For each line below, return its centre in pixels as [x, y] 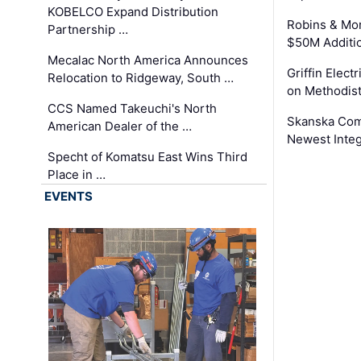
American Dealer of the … [120, 127]
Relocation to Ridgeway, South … [141, 78]
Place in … [77, 175]
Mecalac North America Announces [148, 60]
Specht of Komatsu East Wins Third [148, 157]
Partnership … [88, 30]
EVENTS [69, 197]
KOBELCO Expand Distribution [133, 12]
